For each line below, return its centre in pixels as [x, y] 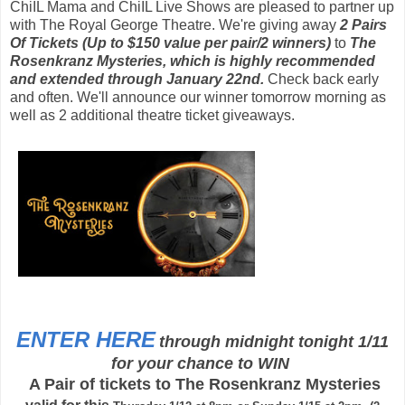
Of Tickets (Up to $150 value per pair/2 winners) [170, 42]
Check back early [323, 79]
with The [39, 24]
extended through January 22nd [150, 79]
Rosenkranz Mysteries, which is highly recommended [193, 61]
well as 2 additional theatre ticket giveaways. [152, 115]
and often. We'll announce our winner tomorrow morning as [198, 97]
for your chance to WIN [202, 363]
